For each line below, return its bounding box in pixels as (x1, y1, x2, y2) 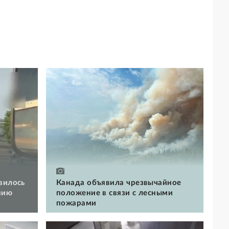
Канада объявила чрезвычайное (56, 178, 181, 187)
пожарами (56, 199, 97, 207)
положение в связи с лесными (56, 189, 173, 197)
